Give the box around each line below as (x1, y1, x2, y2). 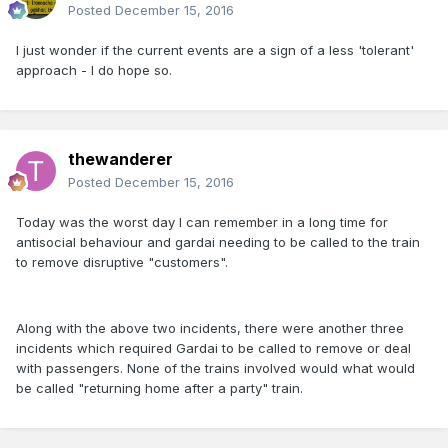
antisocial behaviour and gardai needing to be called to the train (16, 234, 420, 251)
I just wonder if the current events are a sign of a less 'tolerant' (16, 42, 414, 59)
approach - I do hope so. (16, 62, 172, 79)
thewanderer (68, 149, 173, 170)
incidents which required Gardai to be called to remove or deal (16, 340, 411, 357)
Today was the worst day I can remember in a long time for (16, 214, 388, 231)
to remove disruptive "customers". (16, 254, 228, 271)
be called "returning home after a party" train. (16, 380, 303, 397)
